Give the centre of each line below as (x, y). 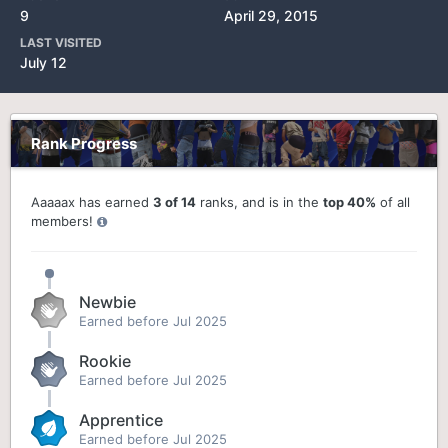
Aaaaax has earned (92, 202)
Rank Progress (84, 143)
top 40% (349, 202)
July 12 (43, 62)
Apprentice (121, 420)
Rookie (105, 361)
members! (64, 221)
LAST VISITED (61, 42)
